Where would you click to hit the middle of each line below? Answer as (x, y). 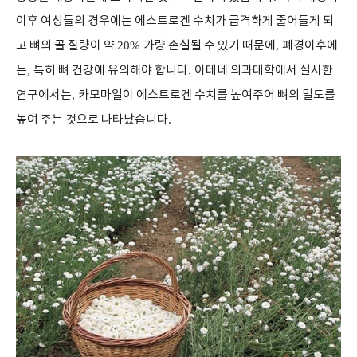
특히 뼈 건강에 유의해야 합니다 (111, 71)
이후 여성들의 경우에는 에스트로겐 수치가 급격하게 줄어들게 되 (175, 21)
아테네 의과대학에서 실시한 (264, 71)
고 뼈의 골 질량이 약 (67, 46)
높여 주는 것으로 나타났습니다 (92, 120)
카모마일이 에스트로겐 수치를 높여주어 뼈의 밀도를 (207, 95)
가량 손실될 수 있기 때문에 (210, 46)
